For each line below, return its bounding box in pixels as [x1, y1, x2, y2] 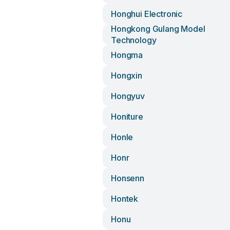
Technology [111, 35, 157, 45]
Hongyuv [111, 91, 145, 101]
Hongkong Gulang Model [111, 24, 205, 34]
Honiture [111, 111, 143, 122]
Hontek [111, 194, 139, 204]
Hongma [111, 50, 143, 60]
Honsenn [111, 173, 144, 183]
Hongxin [111, 70, 142, 81]
